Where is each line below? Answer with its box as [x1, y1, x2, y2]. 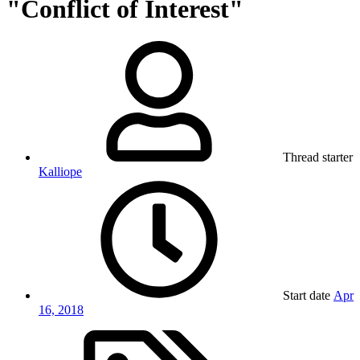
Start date [283, 288, 330, 303]
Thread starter [283, 150, 353, 165]
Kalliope [39, 165, 82, 179]
